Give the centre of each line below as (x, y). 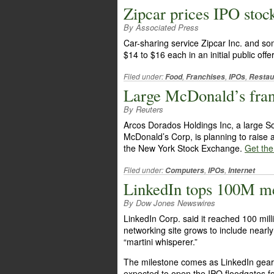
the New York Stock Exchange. (184, 148)
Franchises (206, 77)
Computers (185, 170)
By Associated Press (161, 27)
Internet (242, 170)
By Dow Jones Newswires (169, 203)
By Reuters (143, 109)
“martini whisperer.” (161, 242)
